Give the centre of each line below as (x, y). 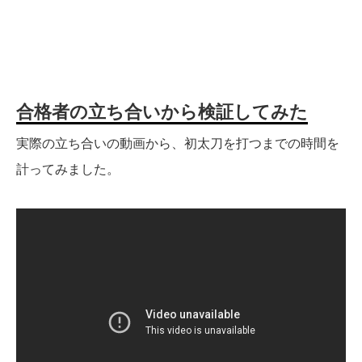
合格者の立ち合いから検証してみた (162, 112)
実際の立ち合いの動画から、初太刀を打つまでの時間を (178, 144)
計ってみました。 (68, 170)
